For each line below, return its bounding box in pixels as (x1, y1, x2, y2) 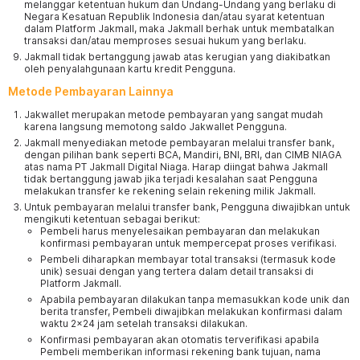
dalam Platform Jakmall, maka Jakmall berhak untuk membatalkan (24, 22, 334, 35)
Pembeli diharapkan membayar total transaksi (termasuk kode (40, 253, 336, 265)
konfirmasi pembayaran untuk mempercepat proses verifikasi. (40, 237, 337, 249)
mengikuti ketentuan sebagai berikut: (24, 213, 200, 225)
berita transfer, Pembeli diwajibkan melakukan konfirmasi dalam (40, 305, 342, 317)
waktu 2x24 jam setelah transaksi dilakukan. (40, 317, 247, 329)
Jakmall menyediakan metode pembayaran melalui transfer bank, (24, 137, 334, 149)
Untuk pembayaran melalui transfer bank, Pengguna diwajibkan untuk (24, 201, 350, 213)
